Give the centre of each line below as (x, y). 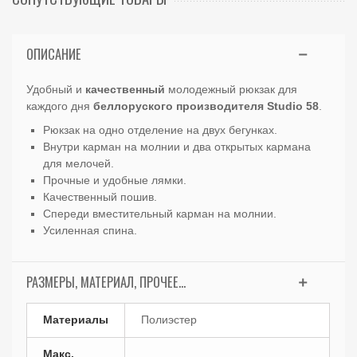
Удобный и (56, 89)
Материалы (76, 319)
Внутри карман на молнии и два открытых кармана (177, 146)
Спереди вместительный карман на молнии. (160, 213)
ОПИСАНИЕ (54, 54)
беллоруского (133, 106)
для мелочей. (79, 163)
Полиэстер (169, 319)
